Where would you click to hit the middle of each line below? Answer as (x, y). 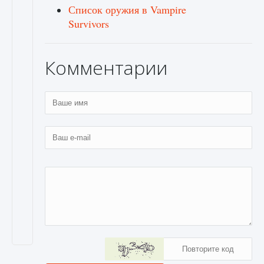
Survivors (89, 24)
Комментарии (106, 67)
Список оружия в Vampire (127, 9)
